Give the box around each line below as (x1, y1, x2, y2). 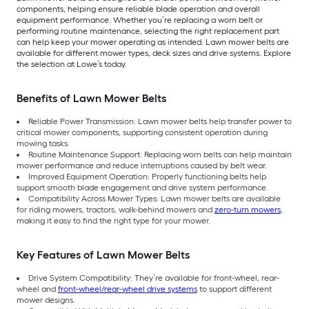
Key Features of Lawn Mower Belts (17, 248, 190, 262)
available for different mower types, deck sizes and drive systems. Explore (17, 48, 291, 59)
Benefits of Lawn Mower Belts (17, 92, 166, 106)
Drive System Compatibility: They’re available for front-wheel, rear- (28, 273, 279, 283)
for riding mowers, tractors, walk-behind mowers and (17, 205, 215, 215)
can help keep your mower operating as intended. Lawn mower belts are (17, 37, 289, 48)
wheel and (17, 284, 58, 295)
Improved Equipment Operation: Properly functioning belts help (28, 172, 266, 182)
